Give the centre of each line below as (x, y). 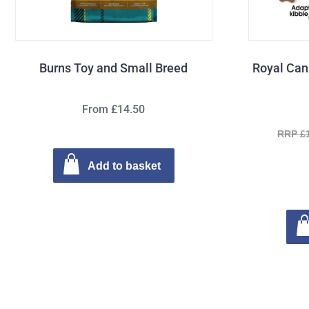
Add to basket (124, 166)
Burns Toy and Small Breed (114, 68)
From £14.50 (114, 109)
